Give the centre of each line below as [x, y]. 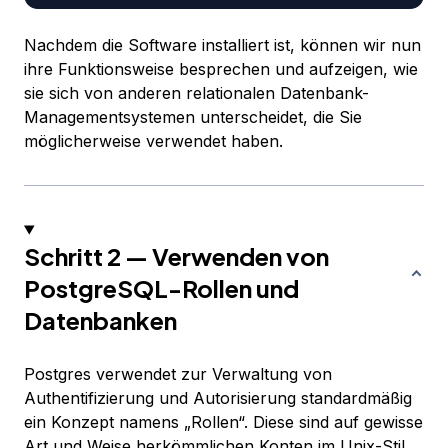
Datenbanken [100, 320]
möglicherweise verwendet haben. [153, 141]
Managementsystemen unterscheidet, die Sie [193, 117]
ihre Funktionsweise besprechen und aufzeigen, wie [221, 69]
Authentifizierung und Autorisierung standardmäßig [218, 398]
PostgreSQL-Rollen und [161, 288]
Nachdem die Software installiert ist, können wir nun [222, 45]
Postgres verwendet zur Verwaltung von [178, 374]
